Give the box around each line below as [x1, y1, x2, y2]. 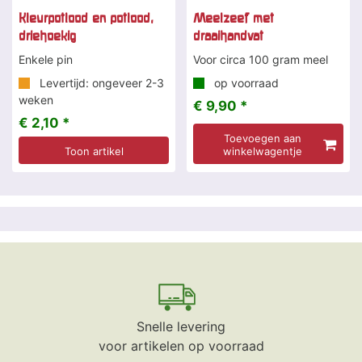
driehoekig [19, 28, 76, 44]
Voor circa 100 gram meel [193, 53, 328, 67]
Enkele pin [19, 53, 73, 67]
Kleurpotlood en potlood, [19, 11, 154, 26]
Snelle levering [137, 318, 225, 335]
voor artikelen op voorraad [98, 338, 264, 355]
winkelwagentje [222, 145, 302, 158]
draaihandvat [193, 28, 263, 44]
